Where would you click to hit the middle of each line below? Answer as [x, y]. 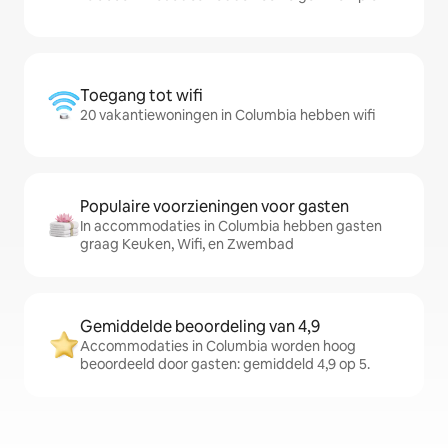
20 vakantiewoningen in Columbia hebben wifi [227, 115]
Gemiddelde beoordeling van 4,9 [200, 327]
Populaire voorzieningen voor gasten [214, 207]
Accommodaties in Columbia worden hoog [218, 346]
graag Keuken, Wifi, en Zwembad [187, 244]
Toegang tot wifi [141, 96]
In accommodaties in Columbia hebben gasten [231, 226]
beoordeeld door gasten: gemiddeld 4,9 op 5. [225, 364]
